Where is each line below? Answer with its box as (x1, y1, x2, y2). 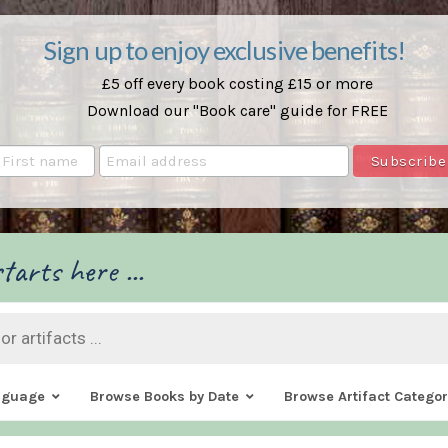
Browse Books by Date (89, 388, 239, 406)
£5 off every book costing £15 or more (101, 74, 373, 94)
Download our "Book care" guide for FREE (86, 101, 388, 121)
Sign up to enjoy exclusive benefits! (43, 34, 405, 65)
